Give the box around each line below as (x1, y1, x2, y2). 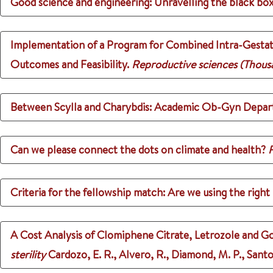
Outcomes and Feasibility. (10, 57, 129, 72)
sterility (10, 247, 46, 262)
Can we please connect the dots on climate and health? (10, 142, 266, 157)
